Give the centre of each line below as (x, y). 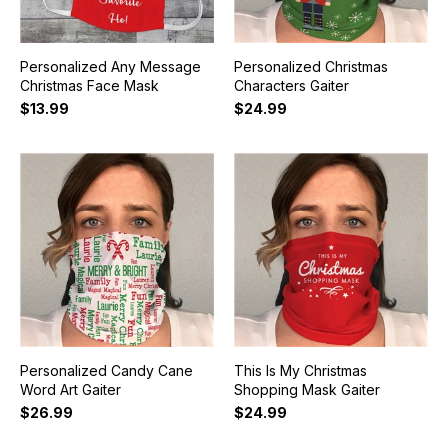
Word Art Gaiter (70, 390)
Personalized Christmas (310, 67)
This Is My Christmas (300, 371)
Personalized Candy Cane (106, 371)
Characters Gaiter (291, 86)
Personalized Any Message (110, 67)
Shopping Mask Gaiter (306, 390)
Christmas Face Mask (89, 86)
